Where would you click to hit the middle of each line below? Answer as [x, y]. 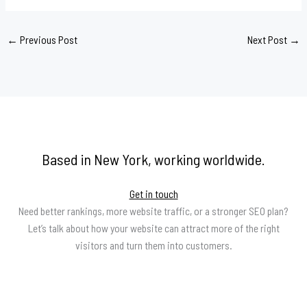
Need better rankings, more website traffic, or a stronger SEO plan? [153, 211]
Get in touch [153, 194]
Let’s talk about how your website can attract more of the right [153, 228]
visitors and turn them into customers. [153, 245]
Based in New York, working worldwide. [153, 159]
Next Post [268, 40]
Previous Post [48, 40]
